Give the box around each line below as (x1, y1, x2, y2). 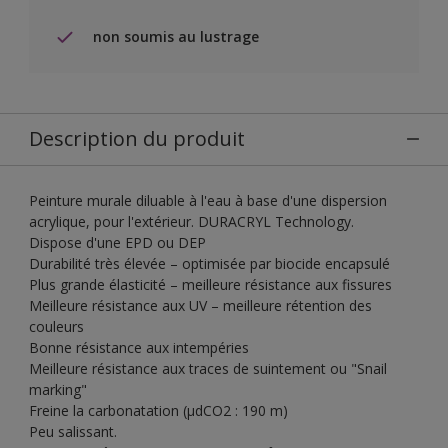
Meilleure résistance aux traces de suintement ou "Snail (29, 358, 387, 378)
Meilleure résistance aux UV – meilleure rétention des (29, 295, 372, 315)
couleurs (29, 316, 84, 336)
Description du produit (29, 124, 245, 152)
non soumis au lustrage (93, 27, 259, 47)
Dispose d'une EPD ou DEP (29, 232, 206, 252)
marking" (29, 379, 87, 399)
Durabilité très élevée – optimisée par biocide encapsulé (29, 253, 390, 273)
